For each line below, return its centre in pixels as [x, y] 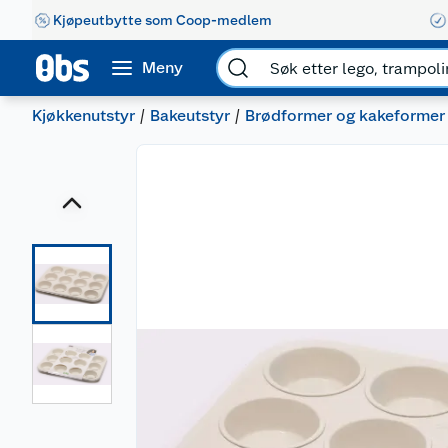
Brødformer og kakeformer [345, 115]
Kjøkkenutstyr [83, 115]
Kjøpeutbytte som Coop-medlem [162, 19]
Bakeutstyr [190, 115]
